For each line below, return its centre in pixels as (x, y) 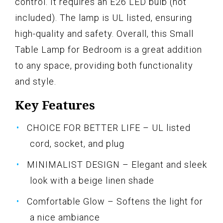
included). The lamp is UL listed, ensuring (104, 18)
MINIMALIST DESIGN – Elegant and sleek (117, 165)
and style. (36, 82)
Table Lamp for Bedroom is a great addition (109, 50)
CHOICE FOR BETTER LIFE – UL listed (109, 128)
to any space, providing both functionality (104, 66)
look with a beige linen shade (92, 181)
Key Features (55, 105)
